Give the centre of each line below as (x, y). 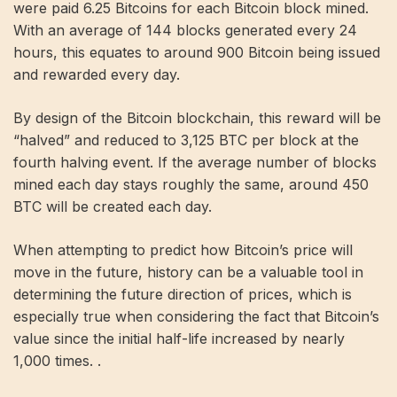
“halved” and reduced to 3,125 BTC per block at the (186, 140)
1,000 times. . (57, 360)
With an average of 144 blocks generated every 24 (185, 30)
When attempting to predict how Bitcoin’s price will (183, 249)
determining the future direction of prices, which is (183, 294)
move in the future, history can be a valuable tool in (188, 272)
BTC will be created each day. (113, 206)
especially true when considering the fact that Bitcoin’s (196, 316)
